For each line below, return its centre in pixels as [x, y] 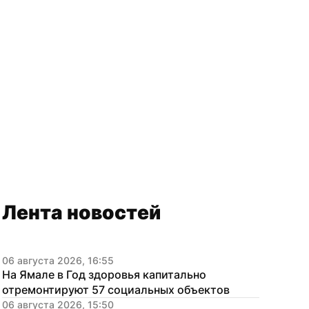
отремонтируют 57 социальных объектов [116, 290]
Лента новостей [81, 212]
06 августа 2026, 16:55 [58, 260]
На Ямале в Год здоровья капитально [104, 275]
